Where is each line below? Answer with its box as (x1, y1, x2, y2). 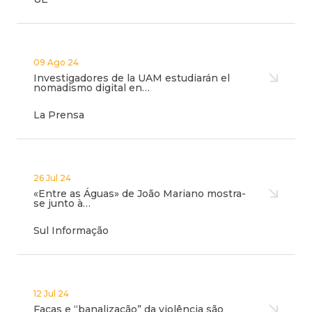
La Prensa (33, 109, 84, 121)
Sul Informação (33, 224, 109, 237)
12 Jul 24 (33, 288, 69, 299)
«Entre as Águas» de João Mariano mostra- (33, 187, 246, 200)
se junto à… (33, 197, 91, 210)
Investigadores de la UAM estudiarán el (33, 72, 230, 84)
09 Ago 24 (33, 57, 79, 68)
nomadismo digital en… (33, 81, 150, 94)
